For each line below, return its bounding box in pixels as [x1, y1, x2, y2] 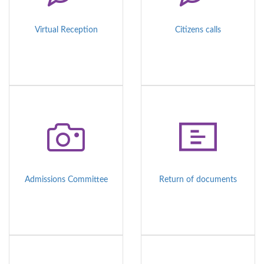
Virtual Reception [34, 26, 98, 35]
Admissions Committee [24, 176, 108, 184]
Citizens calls [175, 26, 221, 35]
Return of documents [159, 176, 237, 184]
